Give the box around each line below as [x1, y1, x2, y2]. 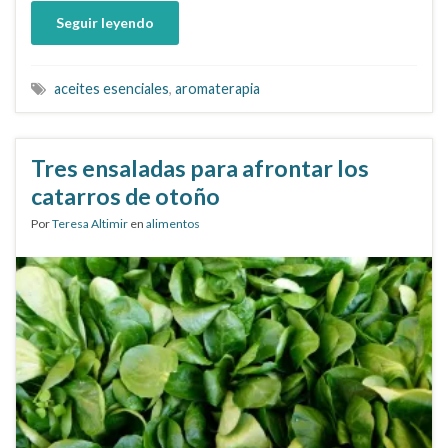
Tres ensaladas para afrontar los [31, 154, 369, 182]
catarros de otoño [31, 182, 220, 210]
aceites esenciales [54, 80, 169, 97]
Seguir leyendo [56, 14, 154, 31]
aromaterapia [175, 80, 260, 97]
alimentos [146, 216, 200, 231]
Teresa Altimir [52, 216, 128, 231]
